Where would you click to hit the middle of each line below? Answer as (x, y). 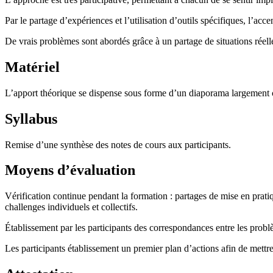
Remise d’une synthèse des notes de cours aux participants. (118, 144)
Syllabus (31, 119)
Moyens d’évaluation (70, 170)
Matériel (32, 67)
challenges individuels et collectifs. (71, 207)
